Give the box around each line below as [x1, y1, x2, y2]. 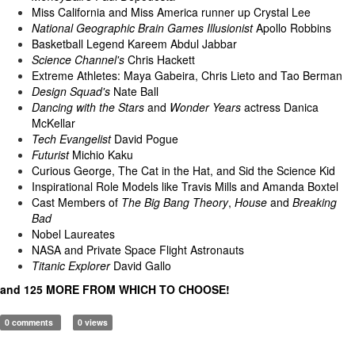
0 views [77, 315, 108, 328]
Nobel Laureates [32, 225, 115, 242]
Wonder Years [170, 98, 241, 115]
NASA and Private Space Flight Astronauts [32, 241, 244, 258]
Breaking [292, 193, 337, 210]
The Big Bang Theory [121, 193, 228, 210]
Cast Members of [32, 193, 121, 210]
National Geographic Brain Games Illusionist [32, 19, 256, 36]
